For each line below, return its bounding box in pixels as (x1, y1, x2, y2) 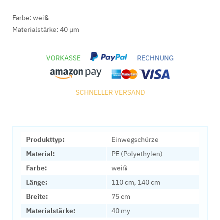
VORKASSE (46, 54, 81, 63)
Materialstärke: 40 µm (12, 25, 79, 34)
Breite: (26, 192, 48, 201)
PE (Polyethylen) (111, 149, 163, 158)
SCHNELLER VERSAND (75, 88, 145, 97)
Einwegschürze (111, 135, 159, 144)
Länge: (26, 178, 48, 187)
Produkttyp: (26, 135, 65, 144)
